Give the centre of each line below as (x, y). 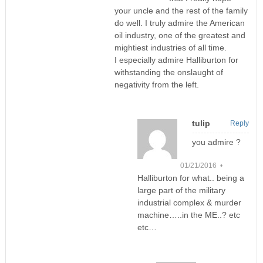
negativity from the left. (156, 85)
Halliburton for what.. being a (190, 178)
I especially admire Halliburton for (176, 60)
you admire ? (216, 142)
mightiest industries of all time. (170, 48)
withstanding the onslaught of (168, 73)
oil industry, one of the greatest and (180, 36)
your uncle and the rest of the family (181, 11)
